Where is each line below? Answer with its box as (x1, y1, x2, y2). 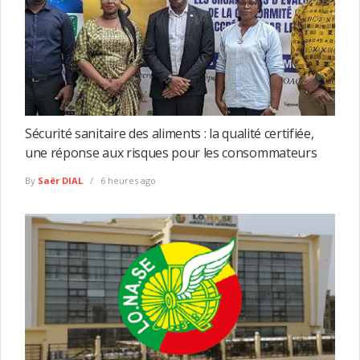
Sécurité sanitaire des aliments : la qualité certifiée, (25, 125, 314, 143)
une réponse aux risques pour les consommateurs (25, 144, 317, 162)
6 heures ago (98, 174, 156, 187)
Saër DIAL (38, 174, 83, 187)
